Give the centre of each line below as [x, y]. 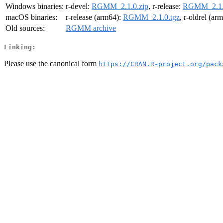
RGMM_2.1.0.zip [120, 6]
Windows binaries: [35, 6]
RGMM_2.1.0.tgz [151, 17]
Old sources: [25, 28]
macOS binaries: [31, 17]
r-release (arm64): [94, 17]
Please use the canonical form [51, 63]
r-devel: [79, 6]
